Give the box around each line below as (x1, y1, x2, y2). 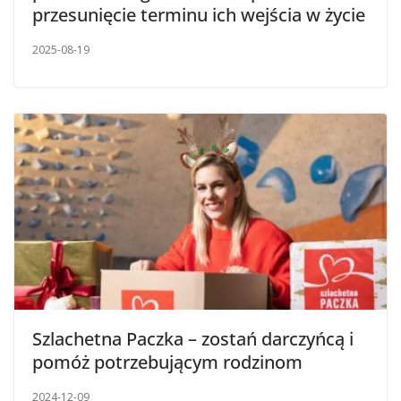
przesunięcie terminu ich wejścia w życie (32, 2, 365, 27)
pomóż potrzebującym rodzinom (32, 349, 303, 374)
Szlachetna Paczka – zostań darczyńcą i (32, 326, 354, 351)
